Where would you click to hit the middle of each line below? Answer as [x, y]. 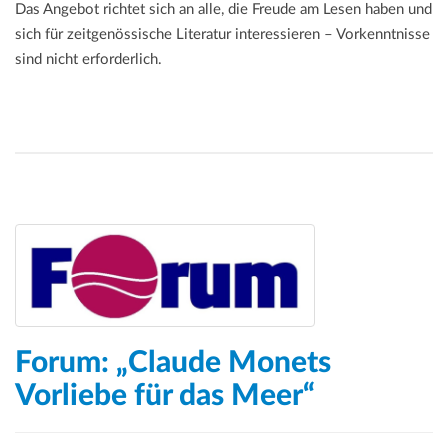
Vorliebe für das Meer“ [165, 396]
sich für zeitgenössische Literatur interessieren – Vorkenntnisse [222, 34]
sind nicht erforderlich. [88, 59]
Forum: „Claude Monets [173, 363]
